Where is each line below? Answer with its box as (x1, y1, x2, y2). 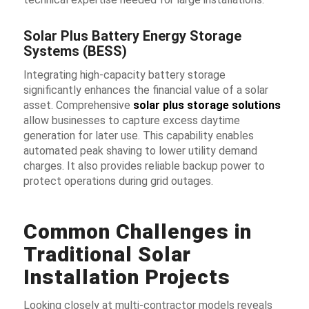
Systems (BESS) (23, 42, 127, 59)
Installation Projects (23, 265, 230, 290)
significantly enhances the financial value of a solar (23, 83, 268, 97)
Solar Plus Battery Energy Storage (23, 27, 241, 44)
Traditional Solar (23, 242, 191, 267)
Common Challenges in (23, 219, 252, 244)
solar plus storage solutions (132, 99, 281, 112)
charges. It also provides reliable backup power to (23, 159, 265, 173)
